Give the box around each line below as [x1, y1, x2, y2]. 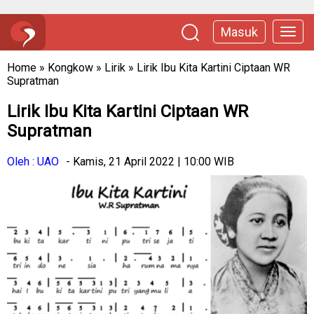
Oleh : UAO [7, 154, 59, 168]
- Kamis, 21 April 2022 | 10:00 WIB [66, 154, 234, 168]
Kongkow [48, 61, 93, 74]
